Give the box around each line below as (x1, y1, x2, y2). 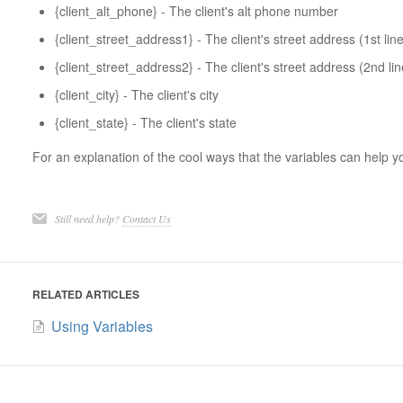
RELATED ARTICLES (31, 285, 139, 302)
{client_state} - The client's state (54, 112, 237, 131)
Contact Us (121, 210, 171, 226)
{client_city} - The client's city (54, 85, 219, 103)
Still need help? (54, 210, 122, 226)
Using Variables (50, 315, 153, 336)
